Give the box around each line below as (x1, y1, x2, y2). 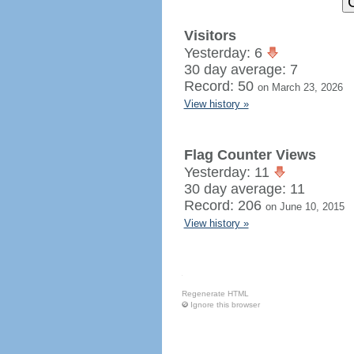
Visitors (183, 28, 236, 43)
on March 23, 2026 (257, 81, 343, 93)
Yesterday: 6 (183, 45, 266, 61)
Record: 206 (183, 198, 265, 213)
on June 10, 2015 (265, 201, 345, 213)
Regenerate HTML (181, 289, 249, 298)
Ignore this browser (190, 300, 260, 309)
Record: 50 (183, 78, 258, 94)
